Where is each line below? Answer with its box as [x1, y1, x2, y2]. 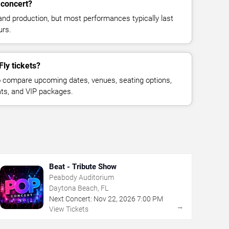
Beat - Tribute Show [49, 162, 117, 171]
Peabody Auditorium [49, 173, 114, 181]
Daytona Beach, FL [49, 184, 108, 192]
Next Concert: [49, 194, 92, 203]
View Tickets [49, 204, 88, 213]
